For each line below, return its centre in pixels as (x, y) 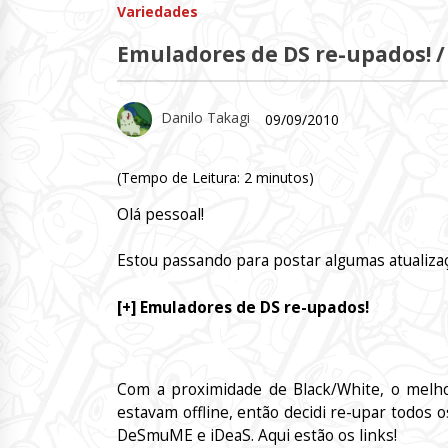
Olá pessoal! (160, 215)
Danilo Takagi (205, 118)
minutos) (285, 177)
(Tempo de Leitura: (180, 177)
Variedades (157, 11)
